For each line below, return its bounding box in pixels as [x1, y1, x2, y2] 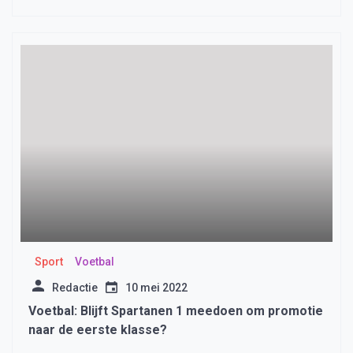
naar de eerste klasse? [28, 322, 167, 338]
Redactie [52, 281, 98, 295]
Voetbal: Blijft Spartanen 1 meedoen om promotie [28, 303, 323, 319]
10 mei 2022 [125, 281, 188, 295]
